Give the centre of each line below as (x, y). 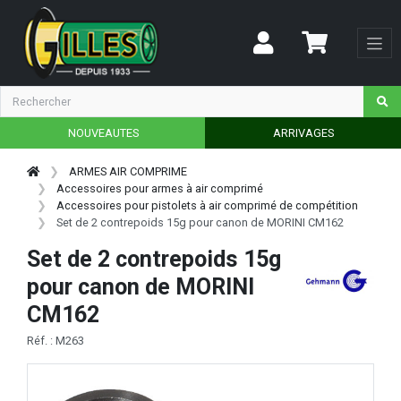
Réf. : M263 (55, 341)
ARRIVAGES (303, 132)
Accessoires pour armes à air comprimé (160, 188)
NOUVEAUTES (103, 132)
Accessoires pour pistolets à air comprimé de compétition (208, 205)
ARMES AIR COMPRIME (128, 171)
